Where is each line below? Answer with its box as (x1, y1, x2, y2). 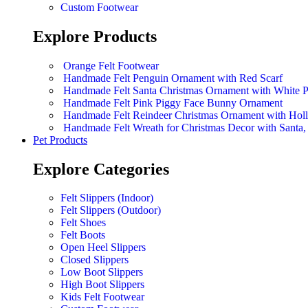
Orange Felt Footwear (63, 59, 159, 71)
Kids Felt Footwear (60, 291, 144, 303)
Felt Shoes (60, 217, 106, 229)
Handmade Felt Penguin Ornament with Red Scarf (63, 71, 283, 84)
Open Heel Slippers (60, 241, 146, 254)
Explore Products (33, 27, 157, 45)
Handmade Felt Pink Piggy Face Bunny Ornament (63, 96, 283, 109)
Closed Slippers (60, 254, 129, 266)
